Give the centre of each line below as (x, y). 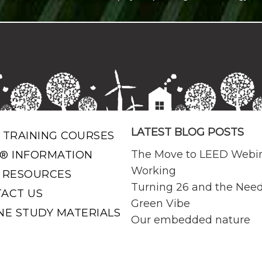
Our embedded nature (191, 220)
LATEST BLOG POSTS (187, 132)
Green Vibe (161, 204)
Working (154, 171)
